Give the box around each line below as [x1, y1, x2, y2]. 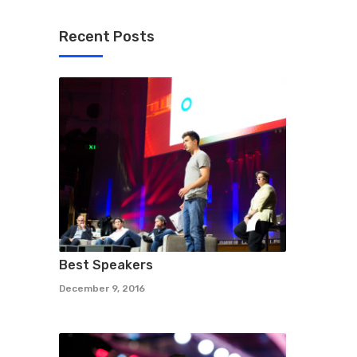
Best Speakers [59, 257, 153, 273]
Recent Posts [59, 28, 155, 45]
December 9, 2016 [59, 283, 145, 295]
